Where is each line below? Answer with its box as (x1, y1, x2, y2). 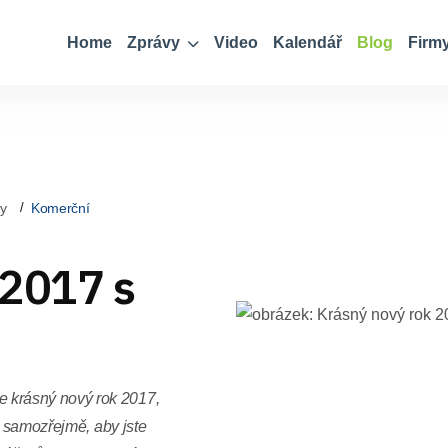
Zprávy (127, 34, 184, 51)
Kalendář (273, 34, 342, 51)
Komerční (30, 199, 90, 216)
